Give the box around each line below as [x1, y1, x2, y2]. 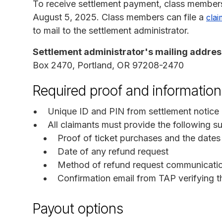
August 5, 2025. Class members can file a [33, 11, 206, 22]
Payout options [33, 200, 123, 217]
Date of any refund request [57, 146, 168, 157]
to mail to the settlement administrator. [33, 25, 189, 36]
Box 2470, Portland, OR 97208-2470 [33, 59, 184, 70]
